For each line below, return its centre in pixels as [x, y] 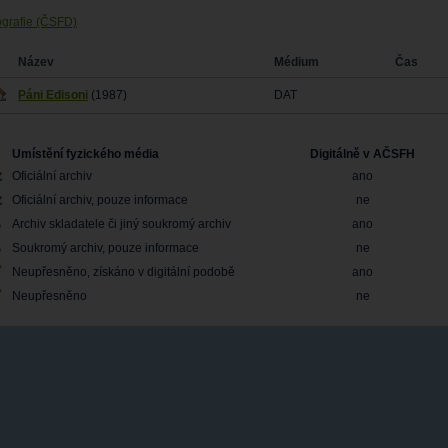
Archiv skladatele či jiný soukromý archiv [121, 224]
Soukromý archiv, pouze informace [105, 248]
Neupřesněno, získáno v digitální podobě [123, 272]
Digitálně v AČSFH [362, 154]
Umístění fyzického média [85, 154]
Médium [296, 62]
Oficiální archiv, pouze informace [100, 200]
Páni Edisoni [53, 95]
